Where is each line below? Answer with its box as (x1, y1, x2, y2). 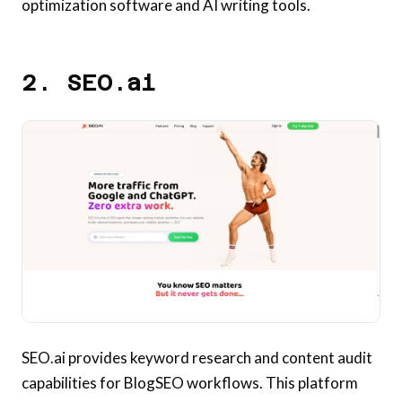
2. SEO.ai (22, 68, 156, 96)
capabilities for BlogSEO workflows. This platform (22, 372, 358, 392)
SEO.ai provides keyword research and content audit (22, 347, 372, 367)
